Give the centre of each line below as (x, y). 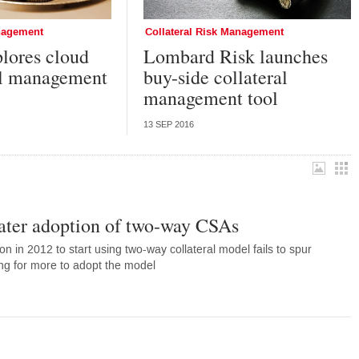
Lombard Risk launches (235, 56)
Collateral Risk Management (214, 32)
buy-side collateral (215, 77)
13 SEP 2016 (168, 124)
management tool (210, 97)
